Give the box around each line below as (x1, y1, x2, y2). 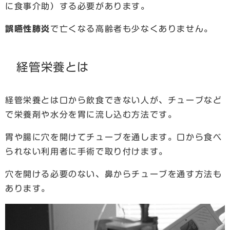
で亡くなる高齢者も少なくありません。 (50, 24, 213, 33)
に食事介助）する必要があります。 (5, 2, 150, 10)
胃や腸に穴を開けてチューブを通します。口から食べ (5, 132, 222, 141)
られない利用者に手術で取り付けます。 (5, 147, 168, 156)
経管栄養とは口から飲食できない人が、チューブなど (5, 95, 222, 104)
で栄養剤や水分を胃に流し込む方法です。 (5, 110, 177, 119)
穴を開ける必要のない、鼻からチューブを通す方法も (5, 169, 222, 178)
